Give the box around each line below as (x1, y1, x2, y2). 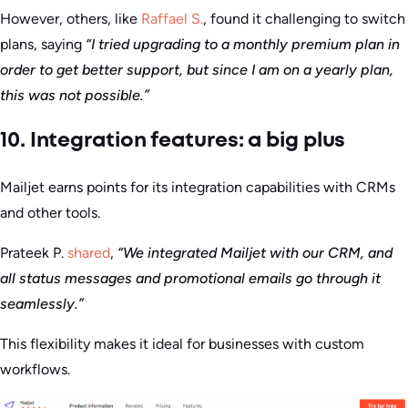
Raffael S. (141, 9, 203, 27)
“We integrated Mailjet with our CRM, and (114, 243, 393, 261)
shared (67, 243, 110, 261)
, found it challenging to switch (203, 9, 405, 27)
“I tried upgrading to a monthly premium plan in (86, 35, 400, 53)
